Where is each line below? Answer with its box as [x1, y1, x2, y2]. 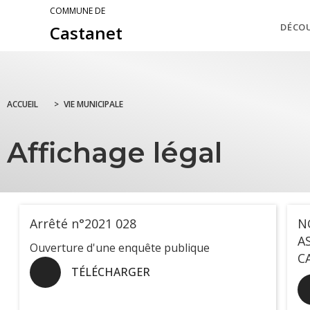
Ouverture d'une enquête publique [30, 240, 210, 256]
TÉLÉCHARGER [71, 264, 150, 280]
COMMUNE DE [50, 5, 105, 17]
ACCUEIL [7, 98, 38, 111]
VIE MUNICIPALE [64, 98, 123, 111]
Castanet [50, 21, 122, 44]
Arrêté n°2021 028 [30, 215, 136, 232]
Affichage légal [7, 136, 222, 170]
